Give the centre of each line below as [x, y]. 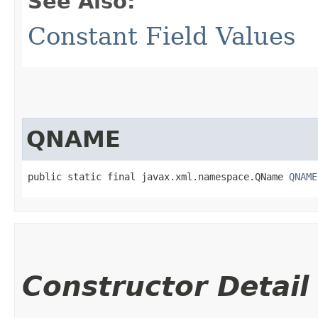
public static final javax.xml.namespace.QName [158, 176]
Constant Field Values [161, 36]
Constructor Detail [165, 286]
